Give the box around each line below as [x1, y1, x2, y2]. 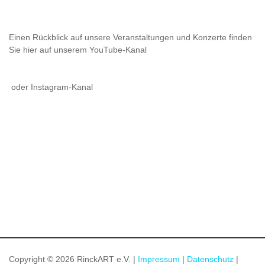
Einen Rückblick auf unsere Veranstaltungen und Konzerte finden [9, 33, 252, 43]
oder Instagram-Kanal [9, 82, 93, 92]
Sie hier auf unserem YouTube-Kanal [9, 45, 147, 55]
